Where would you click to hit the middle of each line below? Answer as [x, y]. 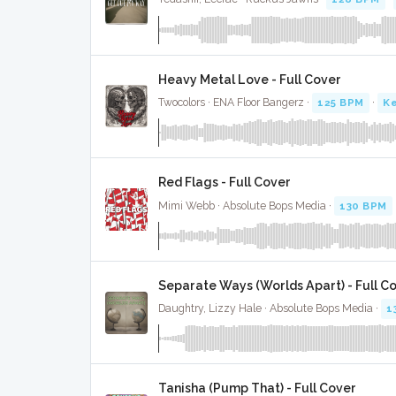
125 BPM [341, 103]
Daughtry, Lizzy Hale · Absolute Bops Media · [270, 309]
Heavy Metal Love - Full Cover [250, 79]
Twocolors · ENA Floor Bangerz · [235, 103]
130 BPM [363, 206]
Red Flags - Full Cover [225, 183]
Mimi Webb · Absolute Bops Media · [246, 206]
